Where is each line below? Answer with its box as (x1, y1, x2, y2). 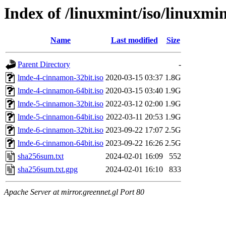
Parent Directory (18, 60, 70, 69)
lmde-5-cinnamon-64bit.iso (18, 112, 103, 122)
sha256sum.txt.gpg (18, 165, 78, 174)
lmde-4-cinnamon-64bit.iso (18, 86, 103, 95)
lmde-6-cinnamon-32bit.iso (18, 126, 103, 135)
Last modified (110, 36, 158, 45)
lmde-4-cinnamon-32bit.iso (18, 73, 103, 82)
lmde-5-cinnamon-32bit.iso (18, 99, 103, 108)
